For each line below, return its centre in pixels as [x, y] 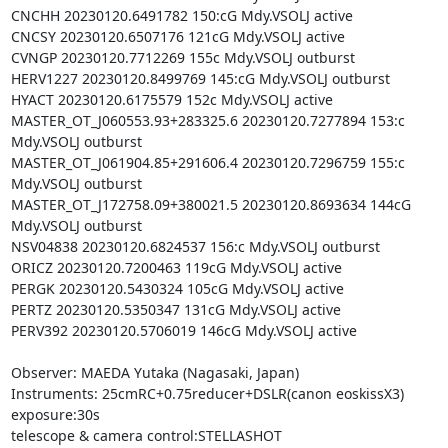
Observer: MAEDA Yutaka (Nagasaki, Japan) [154, 372]
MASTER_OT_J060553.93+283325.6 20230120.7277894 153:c [207, 120]
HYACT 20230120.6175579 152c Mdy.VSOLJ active [171, 99]
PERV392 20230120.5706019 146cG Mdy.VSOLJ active [183, 330]
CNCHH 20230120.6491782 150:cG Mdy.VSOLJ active [181, 15]
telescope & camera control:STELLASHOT [146, 435]
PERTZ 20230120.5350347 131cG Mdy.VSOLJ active [175, 309]
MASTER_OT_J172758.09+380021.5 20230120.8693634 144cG [210, 204]
